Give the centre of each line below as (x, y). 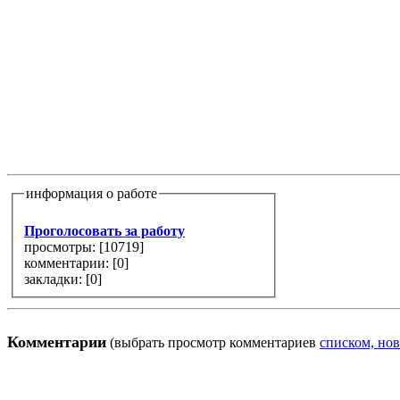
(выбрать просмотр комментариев (213, 343)
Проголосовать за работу (104, 230)
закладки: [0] (96, 279)
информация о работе (92, 194)
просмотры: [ (64, 246)
